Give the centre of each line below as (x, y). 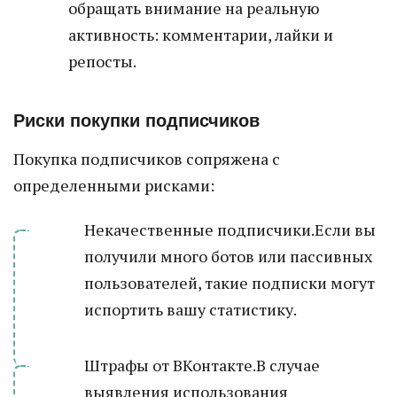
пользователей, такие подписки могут (230, 283)
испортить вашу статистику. (191, 309)
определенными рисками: (114, 185)
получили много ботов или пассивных (228, 256)
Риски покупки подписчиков (136, 121)
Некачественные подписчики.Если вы (230, 230)
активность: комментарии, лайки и (201, 35)
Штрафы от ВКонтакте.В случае (202, 365)
